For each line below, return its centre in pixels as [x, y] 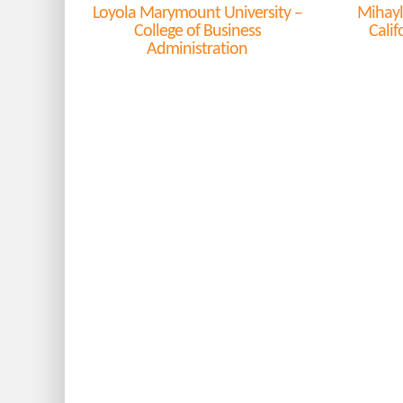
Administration [197, 49]
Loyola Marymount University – [197, 13]
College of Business [197, 31]
